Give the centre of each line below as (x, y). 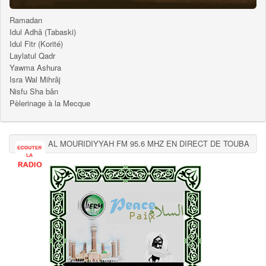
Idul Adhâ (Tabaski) (43, 31)
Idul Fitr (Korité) (36, 43)
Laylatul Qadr (32, 55)
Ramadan (26, 20)
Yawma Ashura (35, 67)
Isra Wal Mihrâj (35, 79)
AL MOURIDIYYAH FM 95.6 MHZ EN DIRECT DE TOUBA (149, 143)
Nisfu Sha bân (34, 91)
